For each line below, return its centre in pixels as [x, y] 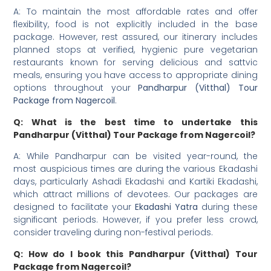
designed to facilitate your [74, 207]
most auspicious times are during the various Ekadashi [135, 169]
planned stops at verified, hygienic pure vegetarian [135, 49]
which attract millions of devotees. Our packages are [135, 194]
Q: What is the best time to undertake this [135, 122]
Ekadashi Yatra [167, 207]
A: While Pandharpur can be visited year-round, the [135, 156]
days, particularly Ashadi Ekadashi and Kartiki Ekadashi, [135, 182]
